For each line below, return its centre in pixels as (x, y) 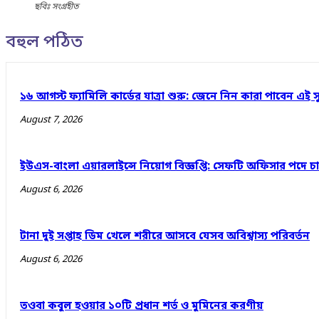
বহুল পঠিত (45, 42)
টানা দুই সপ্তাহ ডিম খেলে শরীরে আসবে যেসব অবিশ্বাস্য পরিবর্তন (165, 236)
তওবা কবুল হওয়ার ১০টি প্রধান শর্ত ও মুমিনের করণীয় (142, 306)
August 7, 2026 (51, 120)
